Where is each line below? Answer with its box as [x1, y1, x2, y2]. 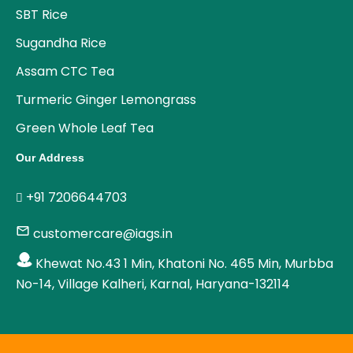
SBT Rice [16, 6, 68, 24]
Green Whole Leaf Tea [16, 119, 154, 138]
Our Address [16, 151, 85, 165]
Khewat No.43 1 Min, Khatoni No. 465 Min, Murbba [35, 255, 333, 273]
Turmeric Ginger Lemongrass [16, 91, 196, 110]
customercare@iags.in [33, 225, 173, 243]
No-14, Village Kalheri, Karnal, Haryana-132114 [16, 275, 290, 293]
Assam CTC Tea [16, 62, 114, 81]
